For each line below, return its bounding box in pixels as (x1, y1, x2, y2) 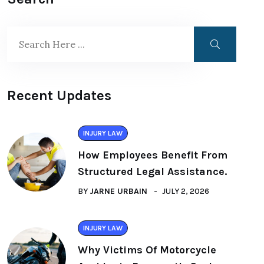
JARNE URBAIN (90, 186, 147, 196)
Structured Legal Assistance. (78, 165, 227, 178)
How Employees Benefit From (78, 148, 227, 161)
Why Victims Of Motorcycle (78, 243, 216, 256)
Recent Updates (7, 87, 111, 104)
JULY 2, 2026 (162, 186, 209, 196)
